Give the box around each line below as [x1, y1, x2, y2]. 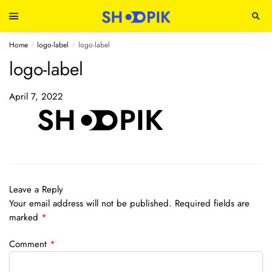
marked [9, 211, 41, 225]
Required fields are [175, 197, 250, 211]
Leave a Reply [9, 183, 63, 197]
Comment [9, 237, 50, 251]
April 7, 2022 [9, 90, 63, 103]
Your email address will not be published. [9, 197, 172, 211]
